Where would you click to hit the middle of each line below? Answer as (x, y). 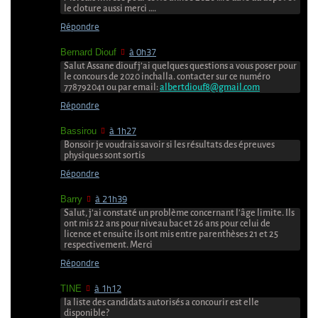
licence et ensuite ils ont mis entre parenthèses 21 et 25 (171, 235)
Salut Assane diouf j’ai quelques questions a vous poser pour (180, 66)
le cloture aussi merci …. (110, 9)
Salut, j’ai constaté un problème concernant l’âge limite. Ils (179, 213)
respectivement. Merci (108, 245)
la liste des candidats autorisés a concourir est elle (161, 303)
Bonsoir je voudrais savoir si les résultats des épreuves (169, 145)
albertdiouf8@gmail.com (210, 88)
